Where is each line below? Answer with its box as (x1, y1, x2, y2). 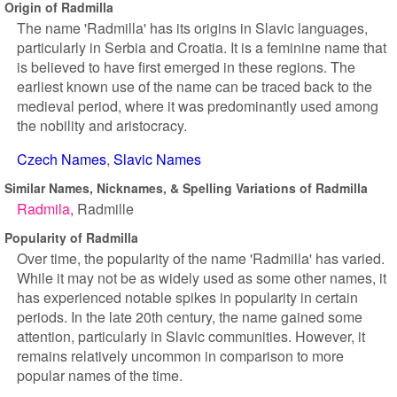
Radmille (77, 198, 134, 219)
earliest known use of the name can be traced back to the (17, 76, 372, 97)
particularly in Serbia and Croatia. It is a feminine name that (17, 37, 386, 58)
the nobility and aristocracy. (17, 115, 187, 136)
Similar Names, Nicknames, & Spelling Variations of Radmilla (4, 178, 368, 197)
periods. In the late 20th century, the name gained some (17, 307, 362, 327)
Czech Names (17, 149, 106, 169)
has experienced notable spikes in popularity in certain (17, 287, 358, 307)
